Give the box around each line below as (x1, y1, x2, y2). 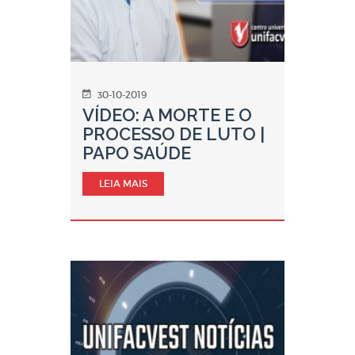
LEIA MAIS (99, 177, 147, 189)
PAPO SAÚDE (82, 143, 191, 163)
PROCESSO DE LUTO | (82, 124, 265, 144)
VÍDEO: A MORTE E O (82, 105, 252, 125)
